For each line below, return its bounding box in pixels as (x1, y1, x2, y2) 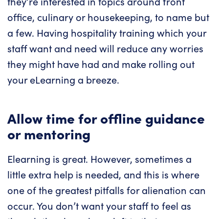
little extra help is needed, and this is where (7, 167, 199, 181)
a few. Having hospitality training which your (7, 25, 206, 39)
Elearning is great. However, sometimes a (7, 152, 192, 165)
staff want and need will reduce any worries (7, 41, 203, 55)
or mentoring (7, 123, 90, 143)
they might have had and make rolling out (7, 57, 195, 70)
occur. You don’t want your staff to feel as (7, 198, 191, 212)
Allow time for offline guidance (7, 108, 205, 127)
